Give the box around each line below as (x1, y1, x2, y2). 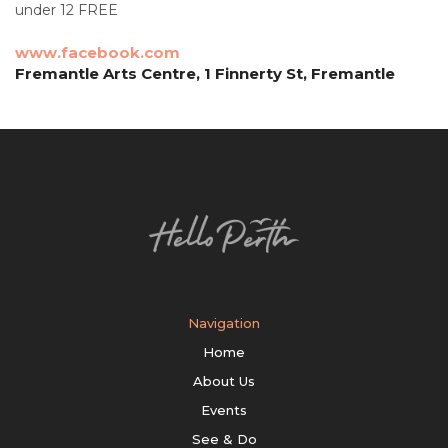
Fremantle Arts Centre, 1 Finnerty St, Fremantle (15, 64, 395, 84)
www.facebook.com (15, 43, 180, 63)
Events (201, 402, 247, 419)
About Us (193, 373, 255, 390)
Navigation (188, 315, 260, 332)
